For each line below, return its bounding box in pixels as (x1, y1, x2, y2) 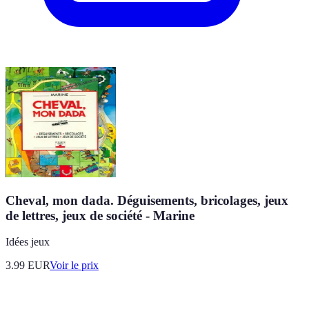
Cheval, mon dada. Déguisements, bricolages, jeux (6, 192, 288, 208)
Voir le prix (50, 259, 99, 272)
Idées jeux (6, 236, 50, 248)
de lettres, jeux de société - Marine (6, 208, 195, 223)
